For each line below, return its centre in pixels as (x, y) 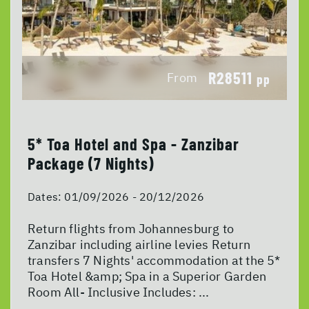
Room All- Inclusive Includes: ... (119, 292)
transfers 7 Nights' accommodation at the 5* (154, 260)
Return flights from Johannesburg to (131, 228)
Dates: (46, 196)
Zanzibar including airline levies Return (139, 244)
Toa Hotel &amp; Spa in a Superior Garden (147, 276)
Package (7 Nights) (91, 163)
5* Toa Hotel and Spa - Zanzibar (133, 143)
